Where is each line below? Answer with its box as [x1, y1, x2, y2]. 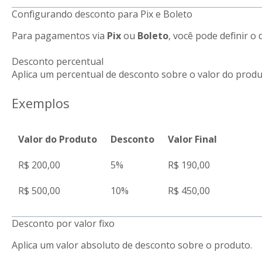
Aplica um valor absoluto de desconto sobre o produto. [11, 239, 252, 252]
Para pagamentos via [11, 29, 107, 42]
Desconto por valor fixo [11, 217, 115, 230]
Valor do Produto [18, 132, 98, 146]
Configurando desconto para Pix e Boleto [11, 7, 192, 20]
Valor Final [168, 132, 218, 146]
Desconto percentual [11, 54, 104, 68]
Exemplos [11, 94, 70, 112]
